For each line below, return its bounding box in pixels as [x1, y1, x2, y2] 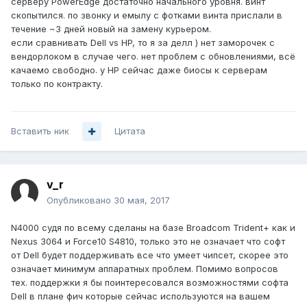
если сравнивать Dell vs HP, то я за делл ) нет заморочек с [11, 37, 275, 49]
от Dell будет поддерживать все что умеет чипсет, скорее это [11, 249, 288, 261]
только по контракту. [11, 78, 103, 90]
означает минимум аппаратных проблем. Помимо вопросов [11, 263, 278, 275]
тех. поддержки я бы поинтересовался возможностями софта [11, 277, 288, 288]
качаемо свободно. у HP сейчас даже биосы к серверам [11, 64, 267, 76]
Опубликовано [47, 195, 114, 206]
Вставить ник [11, 125, 69, 137]
